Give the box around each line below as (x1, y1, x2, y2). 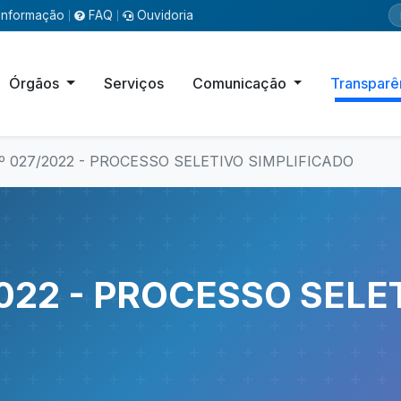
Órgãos (9, 74, 64, 92)
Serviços (103, 74, 164, 92)
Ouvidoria (137, 7, 193, 22)
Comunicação (192, 74, 290, 92)
